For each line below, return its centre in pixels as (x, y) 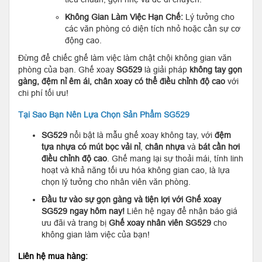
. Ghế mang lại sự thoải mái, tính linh (175, 158)
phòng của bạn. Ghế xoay (67, 69)
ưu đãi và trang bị (75, 223)
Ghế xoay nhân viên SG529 (160, 223)
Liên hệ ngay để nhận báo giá (181, 211)
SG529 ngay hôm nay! (83, 211)
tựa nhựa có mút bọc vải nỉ (91, 146)
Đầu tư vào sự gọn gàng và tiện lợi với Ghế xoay (131, 199)
